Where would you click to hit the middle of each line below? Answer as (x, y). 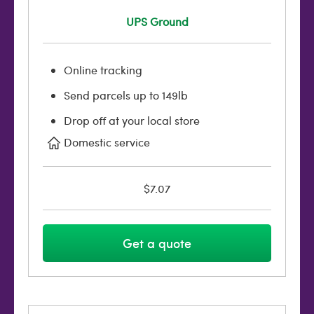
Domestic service (107, 142)
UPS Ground (157, 21)
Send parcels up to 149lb (126, 95)
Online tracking (103, 70)
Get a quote (157, 243)
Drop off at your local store (132, 120)
